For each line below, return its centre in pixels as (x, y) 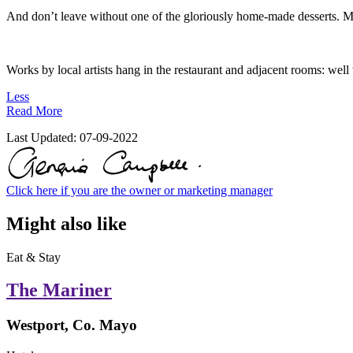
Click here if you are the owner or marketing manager (139, 190)
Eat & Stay (33, 257)
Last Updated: (43, 137)
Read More (34, 110)
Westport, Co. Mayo (72, 325)
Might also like (67, 223)
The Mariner (59, 290)
